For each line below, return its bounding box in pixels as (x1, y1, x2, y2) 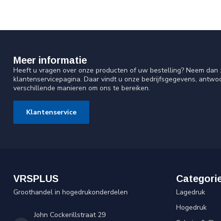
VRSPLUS (13, 173, 59, 184)
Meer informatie (13, 54, 87, 66)
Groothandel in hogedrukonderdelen (13, 187, 128, 197)
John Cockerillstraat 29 (34, 210, 106, 220)
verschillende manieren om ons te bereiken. (13, 83, 150, 93)
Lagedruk (176, 187, 205, 197)
